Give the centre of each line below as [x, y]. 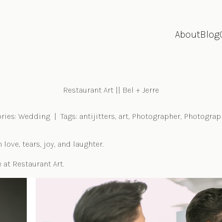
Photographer [156, 116]
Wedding [34, 116]
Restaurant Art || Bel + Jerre [111, 90]
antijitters [97, 116]
